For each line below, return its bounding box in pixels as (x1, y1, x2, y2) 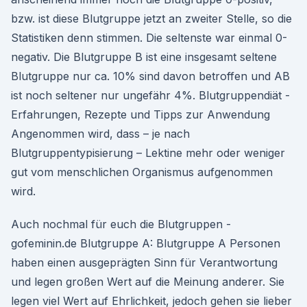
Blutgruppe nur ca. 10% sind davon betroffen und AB (11, 69, 290, 83)
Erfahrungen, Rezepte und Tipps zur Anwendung (11, 108, 270, 121)
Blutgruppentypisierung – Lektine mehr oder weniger (11, 146, 285, 160)
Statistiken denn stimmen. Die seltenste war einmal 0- (11, 31, 287, 45)
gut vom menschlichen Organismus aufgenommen (11, 165, 273, 179)
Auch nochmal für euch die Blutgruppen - (11, 217, 231, 231)
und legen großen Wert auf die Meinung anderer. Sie (11, 275, 284, 288)
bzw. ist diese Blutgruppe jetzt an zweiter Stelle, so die (11, 12, 292, 25)
